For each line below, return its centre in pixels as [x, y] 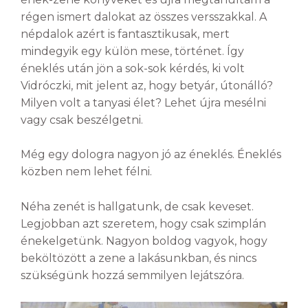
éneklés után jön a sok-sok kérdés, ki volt [133, 68]
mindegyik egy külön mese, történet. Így [132, 51]
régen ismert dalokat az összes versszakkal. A [144, 16]
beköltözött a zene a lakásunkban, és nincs [139, 258]
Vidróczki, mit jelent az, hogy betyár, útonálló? [147, 85]
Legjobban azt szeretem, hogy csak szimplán [143, 224]
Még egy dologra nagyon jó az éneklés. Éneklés [151, 155]
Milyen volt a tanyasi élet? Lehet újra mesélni [143, 102]
